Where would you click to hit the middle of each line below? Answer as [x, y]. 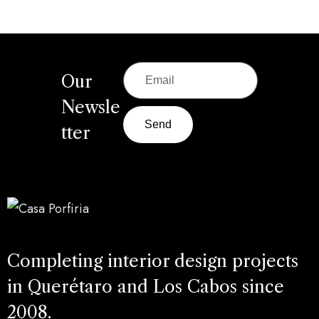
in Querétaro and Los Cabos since [146, 287]
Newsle [90, 107]
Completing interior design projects [153, 261]
